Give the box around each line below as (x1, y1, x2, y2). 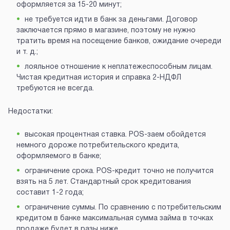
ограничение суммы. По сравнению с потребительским (25, 204, 221, 212)
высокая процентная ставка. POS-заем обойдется (25, 131, 206, 139)
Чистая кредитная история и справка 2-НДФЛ (16, 74, 181, 82)
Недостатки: (8, 108, 53, 116)
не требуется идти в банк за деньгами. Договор (25, 16, 198, 24)
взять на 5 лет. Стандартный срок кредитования (16, 179, 191, 186)
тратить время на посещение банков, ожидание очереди (16, 38, 221, 45)
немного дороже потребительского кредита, (16, 142, 179, 149)
